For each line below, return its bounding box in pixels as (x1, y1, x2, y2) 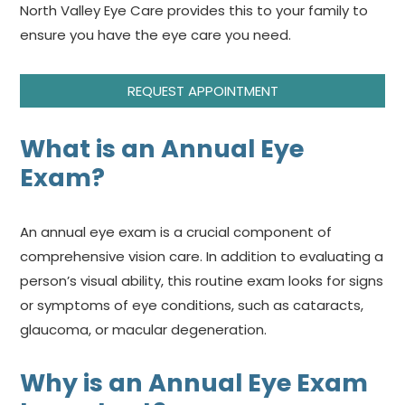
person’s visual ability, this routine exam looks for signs (20, 270, 384, 290)
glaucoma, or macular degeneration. (20, 319, 268, 339)
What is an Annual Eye (20, 131, 305, 165)
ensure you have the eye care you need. (20, 24, 296, 44)
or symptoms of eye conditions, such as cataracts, (20, 295, 364, 315)
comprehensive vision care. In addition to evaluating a (20, 246, 384, 266)
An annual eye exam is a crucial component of (20, 221, 333, 241)
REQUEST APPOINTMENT (127, 80, 278, 100)
